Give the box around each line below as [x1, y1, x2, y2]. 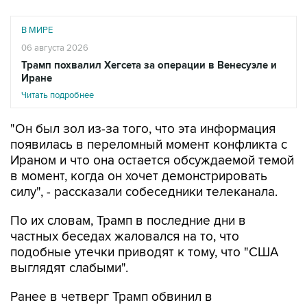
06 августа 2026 [21, 42, 88, 53]
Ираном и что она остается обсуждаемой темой [10, 152, 294, 169]
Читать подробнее [21, 89, 94, 101]
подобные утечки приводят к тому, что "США [10, 244, 279, 260]
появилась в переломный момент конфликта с [10, 136, 287, 153]
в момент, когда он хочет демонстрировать [10, 168, 267, 184]
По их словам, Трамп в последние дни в [10, 212, 246, 229]
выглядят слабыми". [10, 260, 128, 276]
